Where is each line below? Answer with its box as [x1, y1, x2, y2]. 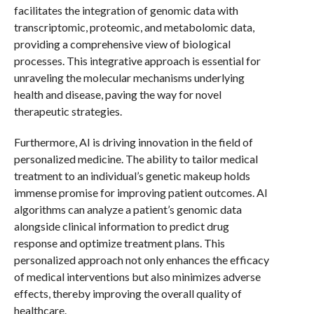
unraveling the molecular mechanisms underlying [13, 70, 245, 84]
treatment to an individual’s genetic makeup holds [13, 168, 250, 182]
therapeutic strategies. [13, 104, 122, 118]
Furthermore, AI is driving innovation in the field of [13, 135, 253, 149]
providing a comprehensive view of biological [13, 36, 231, 50]
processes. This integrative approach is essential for [13, 53, 261, 67]
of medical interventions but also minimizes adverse [13, 269, 261, 283]
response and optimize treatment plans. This [13, 235, 225, 250]
